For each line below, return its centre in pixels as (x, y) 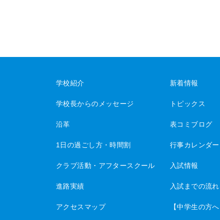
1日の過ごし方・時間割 (94, 145)
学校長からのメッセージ (95, 104)
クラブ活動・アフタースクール (106, 166)
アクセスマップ (81, 207)
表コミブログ (191, 124)
